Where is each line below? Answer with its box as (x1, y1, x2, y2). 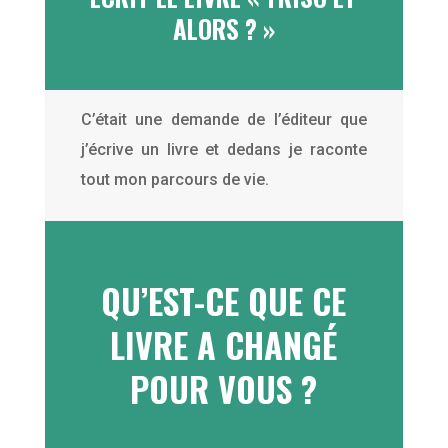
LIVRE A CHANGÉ (110, 318, 338, 370)
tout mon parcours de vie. (80, 169, 269, 189)
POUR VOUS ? (130, 362, 318, 414)
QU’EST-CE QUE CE (101, 274, 347, 326)
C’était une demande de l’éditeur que (80, 109, 368, 129)
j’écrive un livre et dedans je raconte (80, 139, 368, 159)
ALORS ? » (172, 9, 275, 47)
